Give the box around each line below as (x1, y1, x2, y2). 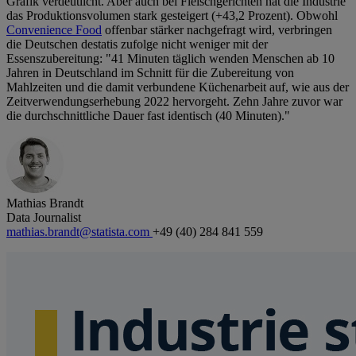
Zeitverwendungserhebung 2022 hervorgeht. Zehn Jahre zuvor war (6, 95, 342, 109)
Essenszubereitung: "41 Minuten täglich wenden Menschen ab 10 (6, 52, 335, 66)
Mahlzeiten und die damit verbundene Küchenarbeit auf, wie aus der (6, 80, 349, 95)
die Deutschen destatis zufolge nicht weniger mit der (6, 37, 268, 52)
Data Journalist (6, 211, 81, 225)
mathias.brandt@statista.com (6, 225, 153, 239)
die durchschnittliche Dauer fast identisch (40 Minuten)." (6, 109, 290, 123)
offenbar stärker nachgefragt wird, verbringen (102, 23, 332, 37)
